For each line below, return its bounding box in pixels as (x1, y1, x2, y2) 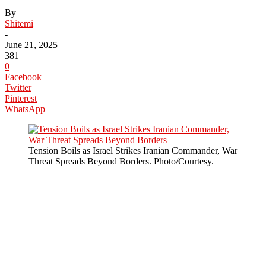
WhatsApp (5, 103, 45, 114)
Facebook (5, 71, 42, 82)
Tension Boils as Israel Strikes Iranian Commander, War (28, 145, 237, 156)
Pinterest (5, 93, 37, 103)
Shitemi (5, 18, 33, 28)
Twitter (5, 82, 31, 93)
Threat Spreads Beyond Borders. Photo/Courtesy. (28, 156, 214, 166)
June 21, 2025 (5, 39, 58, 50)
